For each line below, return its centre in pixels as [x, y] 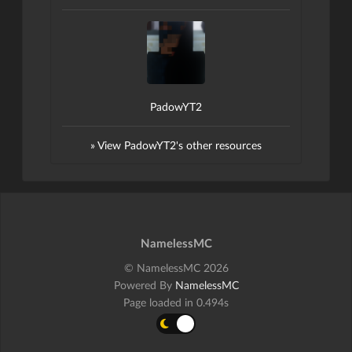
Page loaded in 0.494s [176, 302]
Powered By [144, 285]
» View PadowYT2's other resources [176, 145]
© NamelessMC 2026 [176, 268]
